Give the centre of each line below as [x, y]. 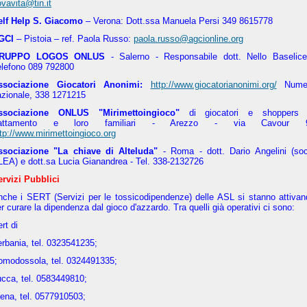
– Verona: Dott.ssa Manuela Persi [151, 21]
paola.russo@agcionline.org [188, 39]
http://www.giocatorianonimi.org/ [213, 85]
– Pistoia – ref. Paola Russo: [74, 39]
